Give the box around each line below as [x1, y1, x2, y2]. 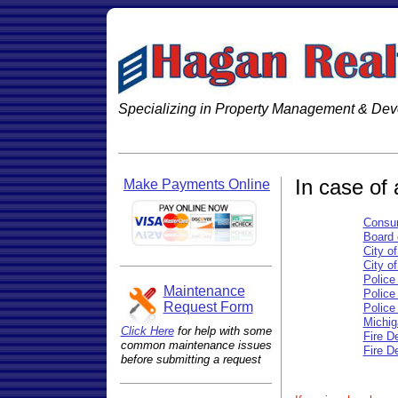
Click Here [120, 324, 174, 338]
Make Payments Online [123, 177, 270, 192]
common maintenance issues [120, 338, 272, 352]
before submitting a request [120, 353, 261, 366]
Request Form [163, 299, 253, 314]
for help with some [173, 324, 272, 338]
